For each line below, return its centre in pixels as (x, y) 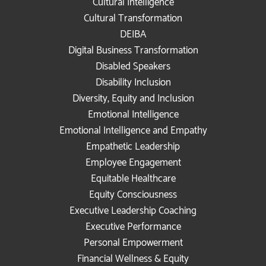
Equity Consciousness (133, 194)
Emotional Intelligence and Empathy (133, 130)
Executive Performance (133, 227)
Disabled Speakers (133, 66)
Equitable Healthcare (133, 178)
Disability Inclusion (133, 82)
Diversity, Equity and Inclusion (133, 98)
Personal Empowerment (133, 243)
